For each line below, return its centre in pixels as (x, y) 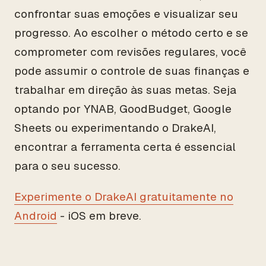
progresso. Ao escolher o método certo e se (131, 33)
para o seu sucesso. (67, 166)
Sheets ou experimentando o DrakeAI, (115, 128)
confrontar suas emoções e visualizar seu (126, 14)
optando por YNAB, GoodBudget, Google (123, 109)
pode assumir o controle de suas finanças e (132, 71)
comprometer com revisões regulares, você (130, 52)
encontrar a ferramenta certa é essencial (125, 147)
